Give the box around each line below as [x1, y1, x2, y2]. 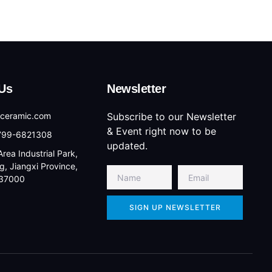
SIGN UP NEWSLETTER [129, 203, 221, 212]
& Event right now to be [107, 125, 216, 138]
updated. [107, 140, 148, 152]
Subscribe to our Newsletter [107, 110, 236, 123]
